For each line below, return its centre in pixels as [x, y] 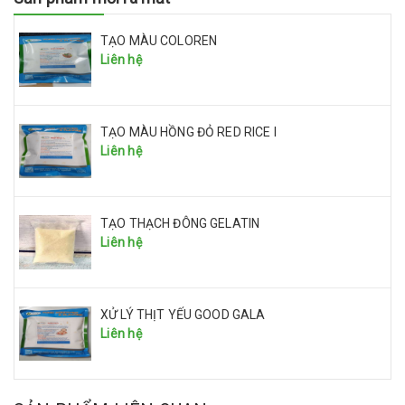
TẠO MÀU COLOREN [159, 40]
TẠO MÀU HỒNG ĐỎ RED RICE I [188, 132]
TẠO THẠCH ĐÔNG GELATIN [180, 223]
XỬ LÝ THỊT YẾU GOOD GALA [183, 314]
